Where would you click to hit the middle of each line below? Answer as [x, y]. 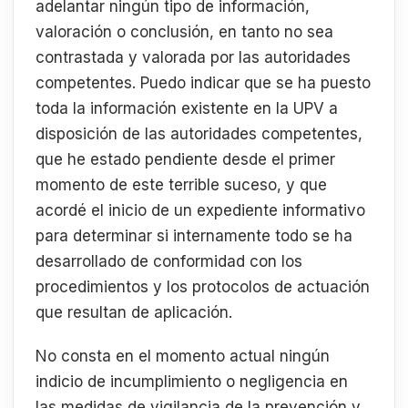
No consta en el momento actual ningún [183, 356]
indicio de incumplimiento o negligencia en [192, 381]
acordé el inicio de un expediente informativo [200, 211]
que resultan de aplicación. [134, 313]
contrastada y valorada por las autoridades [193, 58]
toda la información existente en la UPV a [187, 109]
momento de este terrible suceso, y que [181, 185]
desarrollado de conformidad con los [169, 262]
